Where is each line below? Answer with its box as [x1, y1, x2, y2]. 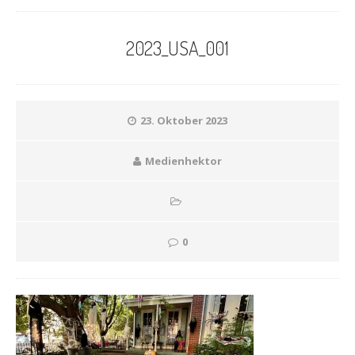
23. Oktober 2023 [140, 113, 227, 128]
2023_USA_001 [126, 35, 229, 60]
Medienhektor [145, 153, 222, 168]
